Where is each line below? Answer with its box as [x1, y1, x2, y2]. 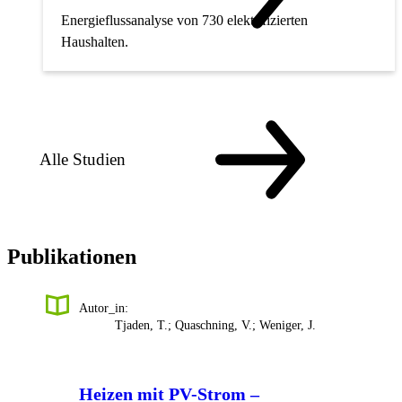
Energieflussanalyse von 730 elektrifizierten [61, 13, 308, 29]
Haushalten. [61, 34, 128, 50]
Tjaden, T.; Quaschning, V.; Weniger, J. [115, 318, 316, 332]
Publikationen [7, 244, 136, 268]
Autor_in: [79, 301, 128, 315]
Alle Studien [39, 150, 126, 170]
